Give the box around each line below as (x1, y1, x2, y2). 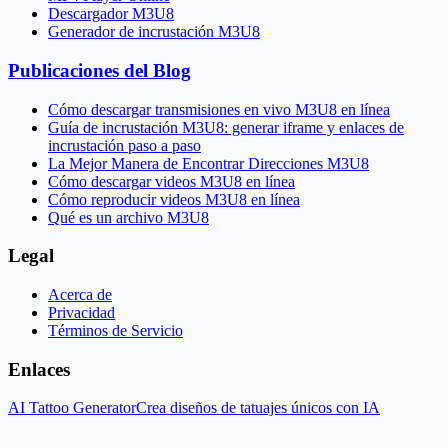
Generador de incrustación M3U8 (48, 23, 260, 41)
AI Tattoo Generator (8, 399, 136, 417)
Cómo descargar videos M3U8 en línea (48, 172, 295, 190)
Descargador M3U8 (48, 5, 174, 23)
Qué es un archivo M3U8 (48, 208, 209, 226)
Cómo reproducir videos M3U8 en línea (48, 190, 300, 208)
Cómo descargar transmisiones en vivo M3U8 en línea (48, 100, 390, 118)
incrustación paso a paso (48, 136, 201, 154)
